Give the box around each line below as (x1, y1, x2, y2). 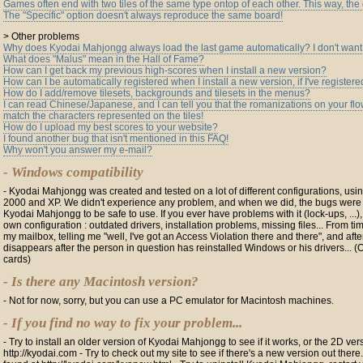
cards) (3, 254, 31, 265)
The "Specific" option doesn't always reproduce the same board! (3, 10, 283, 21)
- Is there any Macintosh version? (3, 274, 199, 289)
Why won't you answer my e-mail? (3, 144, 152, 156)
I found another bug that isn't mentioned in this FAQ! (3, 133, 228, 144)
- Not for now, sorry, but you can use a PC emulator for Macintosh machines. (3, 295, 334, 306)
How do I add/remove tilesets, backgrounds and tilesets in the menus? (3, 88, 310, 99)
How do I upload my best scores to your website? (3, 122, 218, 133)
